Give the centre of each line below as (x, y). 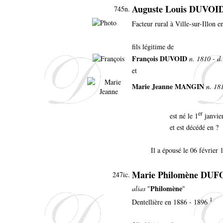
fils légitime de (153, 46)
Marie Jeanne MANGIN (168, 86)
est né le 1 (184, 115)
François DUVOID (160, 58)
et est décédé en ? (194, 127)
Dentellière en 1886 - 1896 (171, 202)
